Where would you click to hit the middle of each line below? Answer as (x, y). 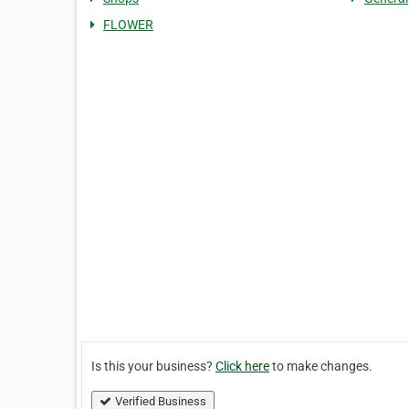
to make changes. (321, 366)
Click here (242, 366)
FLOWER (128, 25)
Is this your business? (153, 366)
